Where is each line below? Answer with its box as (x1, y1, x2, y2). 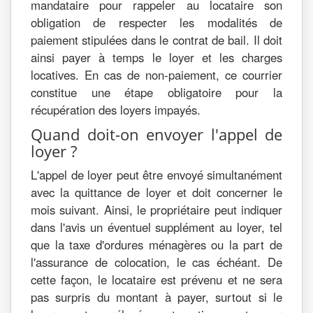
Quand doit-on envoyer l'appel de (31, 124, 282, 145)
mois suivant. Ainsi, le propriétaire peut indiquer (31, 201, 282, 218)
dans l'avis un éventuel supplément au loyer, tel (31, 219, 282, 235)
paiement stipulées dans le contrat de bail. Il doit (31, 31, 282, 48)
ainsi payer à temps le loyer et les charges (31, 49, 282, 66)
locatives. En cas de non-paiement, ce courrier (31, 66, 282, 83)
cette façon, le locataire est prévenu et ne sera (31, 271, 282, 288)
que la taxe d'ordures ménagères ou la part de (31, 236, 282, 253)
